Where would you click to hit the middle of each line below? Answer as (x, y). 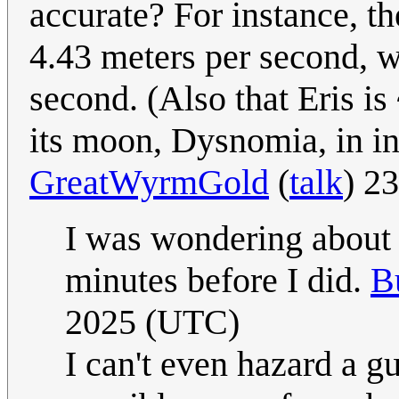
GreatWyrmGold (149, 182)
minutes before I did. (218, 280)
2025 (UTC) (152, 322)
